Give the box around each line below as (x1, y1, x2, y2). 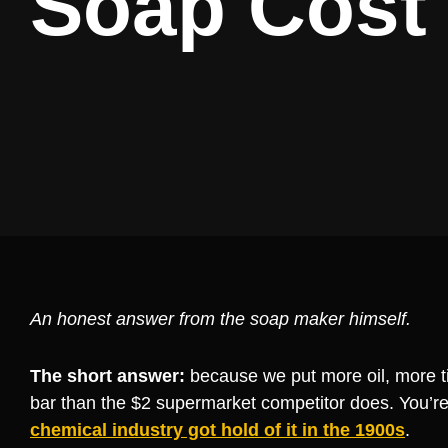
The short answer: (30, 366, 185, 387)
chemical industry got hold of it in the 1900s (30, 420, 405, 441)
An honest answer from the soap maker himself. (30, 309, 411, 330)
